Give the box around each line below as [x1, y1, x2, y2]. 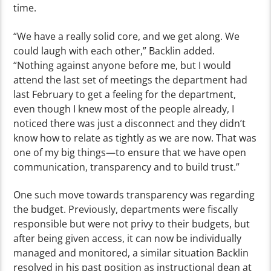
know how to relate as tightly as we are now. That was [13, 131, 257, 145]
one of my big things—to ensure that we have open [13, 145, 247, 159]
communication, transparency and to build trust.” [13, 160, 240, 174]
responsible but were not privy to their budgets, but [13, 217, 250, 231]
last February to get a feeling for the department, [13, 87, 237, 101]
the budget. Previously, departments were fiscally [13, 203, 238, 217]
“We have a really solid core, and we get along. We [13, 29, 240, 43]
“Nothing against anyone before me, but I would [13, 58, 232, 72]
